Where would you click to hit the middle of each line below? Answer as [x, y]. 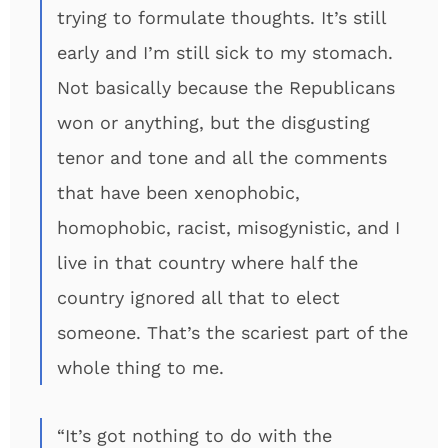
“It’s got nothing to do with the [194, 435]
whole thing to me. [140, 367]
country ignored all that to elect [198, 297]
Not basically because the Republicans [226, 87]
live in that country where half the [207, 262]
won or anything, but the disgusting [213, 122]
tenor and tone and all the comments [222, 157]
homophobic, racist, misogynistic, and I [228, 227]
